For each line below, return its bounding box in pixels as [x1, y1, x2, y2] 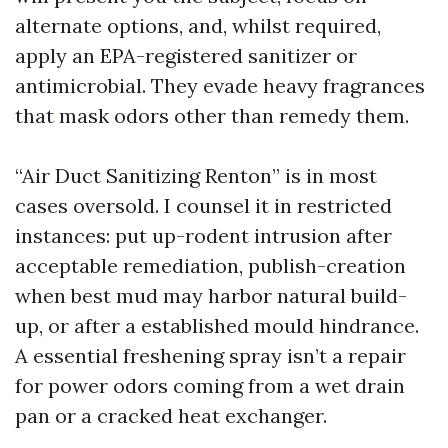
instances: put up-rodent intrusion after [15, 223, 392, 248]
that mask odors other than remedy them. [15, 103, 409, 128]
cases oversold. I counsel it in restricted [15, 193, 392, 218]
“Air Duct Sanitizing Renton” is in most [15, 163, 377, 188]
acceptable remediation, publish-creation [15, 253, 406, 278]
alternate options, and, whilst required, [15, 13, 381, 38]
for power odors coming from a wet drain [15, 373, 405, 398]
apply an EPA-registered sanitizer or [15, 43, 357, 68]
